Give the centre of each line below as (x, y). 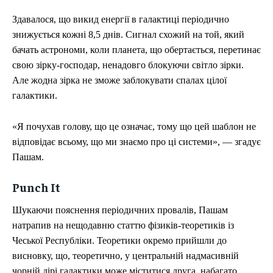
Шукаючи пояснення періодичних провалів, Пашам (120, 210)
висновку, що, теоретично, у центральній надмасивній (126, 256)
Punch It (36, 187)
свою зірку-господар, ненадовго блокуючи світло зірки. (128, 65)
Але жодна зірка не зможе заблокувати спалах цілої (119, 80)
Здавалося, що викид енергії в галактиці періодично (121, 19)
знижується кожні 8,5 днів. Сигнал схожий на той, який (128, 35)
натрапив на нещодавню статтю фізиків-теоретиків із (123, 225)
